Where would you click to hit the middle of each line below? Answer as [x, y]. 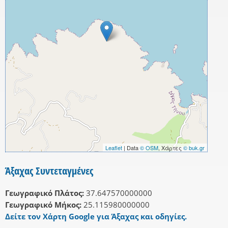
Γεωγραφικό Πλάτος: [45, 193]
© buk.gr [194, 148]
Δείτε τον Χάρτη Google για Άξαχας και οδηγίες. [96, 217]
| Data [131, 148]
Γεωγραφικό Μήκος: [43, 205]
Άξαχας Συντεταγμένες [49, 171]
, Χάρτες [171, 148]
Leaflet [114, 148]
